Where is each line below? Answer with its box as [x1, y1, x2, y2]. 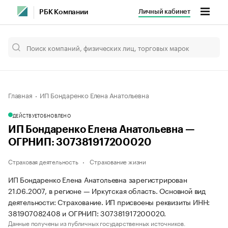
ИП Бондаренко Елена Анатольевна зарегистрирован [8, 174, 187, 185]
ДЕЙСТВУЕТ [13, 111, 40, 119]
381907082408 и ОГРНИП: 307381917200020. [8, 207, 166, 218]
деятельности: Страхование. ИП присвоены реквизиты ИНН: [8, 196, 210, 207]
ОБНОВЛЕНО [40, 111, 71, 119]
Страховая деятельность [8, 156, 78, 166]
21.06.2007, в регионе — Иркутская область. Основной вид [8, 185, 206, 196]
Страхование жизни [90, 156, 147, 166]
